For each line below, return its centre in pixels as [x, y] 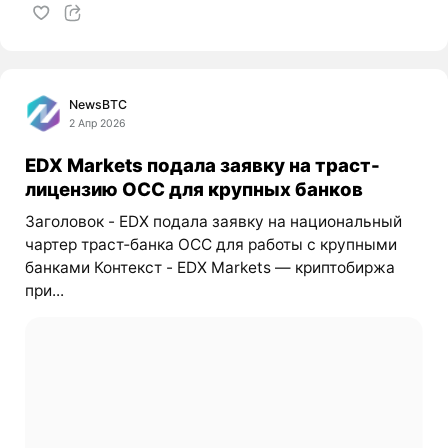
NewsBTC [98, 105]
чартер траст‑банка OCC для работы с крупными [210, 244]
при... [44, 290]
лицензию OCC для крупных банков [193, 188]
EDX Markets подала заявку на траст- [202, 164]
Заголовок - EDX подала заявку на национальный [213, 221]
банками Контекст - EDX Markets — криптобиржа [209, 267]
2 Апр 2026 [98, 124]
